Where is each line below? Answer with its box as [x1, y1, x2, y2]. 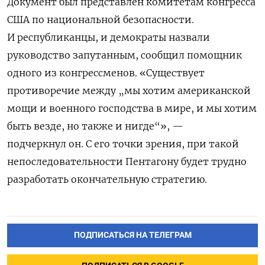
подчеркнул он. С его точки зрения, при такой [7, 137, 239, 150]
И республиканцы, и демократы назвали [7, 31, 210, 43]
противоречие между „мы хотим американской [7, 84, 251, 96]
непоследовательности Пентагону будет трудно [7, 155, 247, 167]
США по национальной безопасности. [7, 13, 194, 25]
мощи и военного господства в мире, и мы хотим [7, 102, 257, 114]
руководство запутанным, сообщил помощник [7, 49, 242, 61]
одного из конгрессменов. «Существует [7, 66, 205, 79]
